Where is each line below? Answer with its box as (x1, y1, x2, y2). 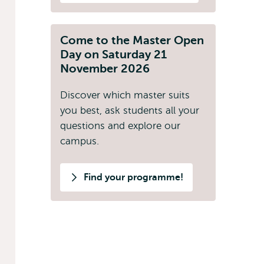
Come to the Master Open (60, 34, 204, 47)
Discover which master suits (60, 90, 190, 101)
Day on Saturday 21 (60, 48, 167, 61)
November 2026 (60, 62, 150, 75)
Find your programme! (84, 172, 183, 183)
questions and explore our (60, 120, 180, 131)
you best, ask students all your (60, 105, 199, 116)
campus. (60, 136, 99, 147)
